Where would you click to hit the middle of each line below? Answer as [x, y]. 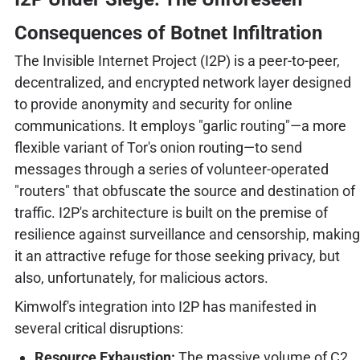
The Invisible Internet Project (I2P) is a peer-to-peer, [177, 60]
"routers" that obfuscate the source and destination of [184, 190]
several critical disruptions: [98, 329]
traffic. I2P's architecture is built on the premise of [171, 212]
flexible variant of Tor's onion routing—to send [158, 147]
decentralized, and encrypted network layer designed [182, 82]
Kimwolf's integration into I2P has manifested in [165, 307]
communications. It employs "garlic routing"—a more [180, 125]
